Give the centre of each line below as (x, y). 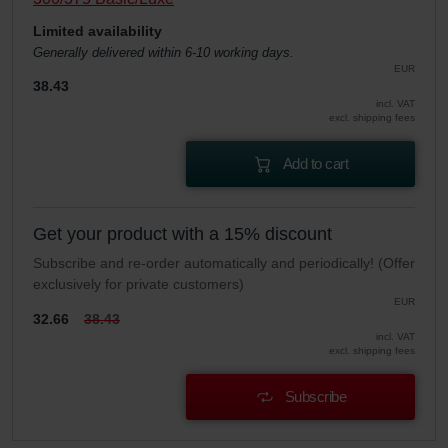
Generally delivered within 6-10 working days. (163, 53)
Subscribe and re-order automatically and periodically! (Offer (224, 263)
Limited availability (97, 31)
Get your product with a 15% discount (182, 234)
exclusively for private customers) (138, 284)
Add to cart (315, 164)
